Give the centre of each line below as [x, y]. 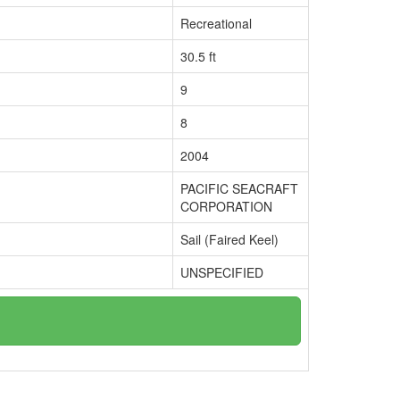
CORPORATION [226, 206]
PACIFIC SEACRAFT [239, 188]
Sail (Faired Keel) [229, 239]
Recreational [216, 23]
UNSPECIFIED [222, 272]
